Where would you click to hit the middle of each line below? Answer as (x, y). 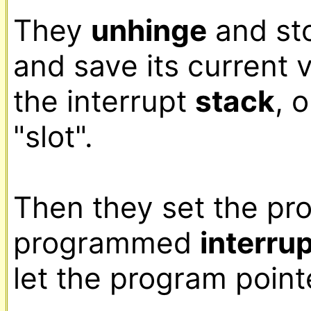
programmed (107, 243)
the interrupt (104, 101)
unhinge (149, 30)
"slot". (53, 136)
